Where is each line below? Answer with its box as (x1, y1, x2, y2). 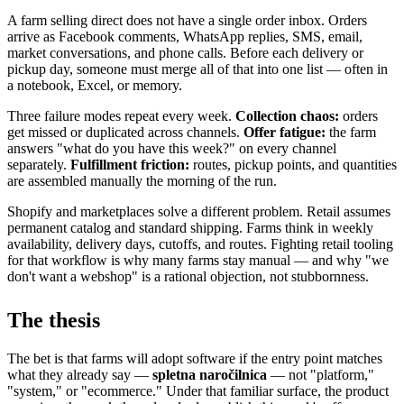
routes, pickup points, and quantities (189, 156, 397, 172)
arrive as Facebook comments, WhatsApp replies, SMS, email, (7, 28, 363, 44)
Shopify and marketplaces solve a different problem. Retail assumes (7, 203, 390, 219)
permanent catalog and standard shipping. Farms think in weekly (7, 219, 373, 235)
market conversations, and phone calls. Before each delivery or (7, 44, 363, 60)
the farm (326, 124, 376, 140)
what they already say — (7, 366, 152, 382)
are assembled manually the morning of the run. (7, 172, 277, 188)
